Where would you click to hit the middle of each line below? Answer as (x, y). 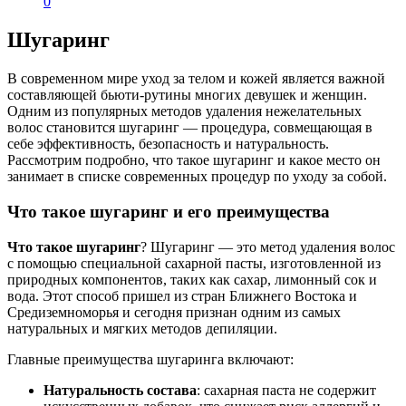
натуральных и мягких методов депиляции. (142, 328)
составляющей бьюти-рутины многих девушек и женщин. (187, 95)
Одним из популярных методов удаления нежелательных (184, 111)
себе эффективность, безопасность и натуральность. (168, 144)
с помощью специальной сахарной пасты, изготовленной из (194, 263)
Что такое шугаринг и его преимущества (169, 211)
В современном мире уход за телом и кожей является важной (196, 79)
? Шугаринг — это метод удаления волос (268, 246)
